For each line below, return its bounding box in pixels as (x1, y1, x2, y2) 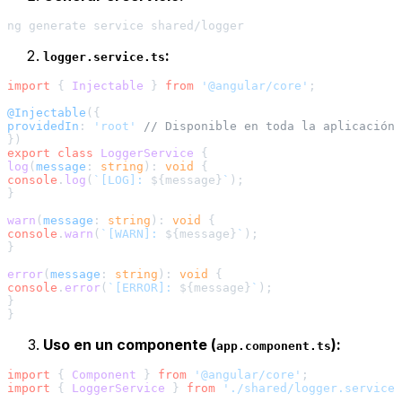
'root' (93, 119, 136, 134)
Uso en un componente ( (43, 336, 216, 354)
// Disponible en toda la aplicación (144, 119, 395, 134)
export (7, 146, 50, 161)
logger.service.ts (43, 50, 165, 65)
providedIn (7, 119, 79, 134)
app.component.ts (216, 339, 331, 354)
